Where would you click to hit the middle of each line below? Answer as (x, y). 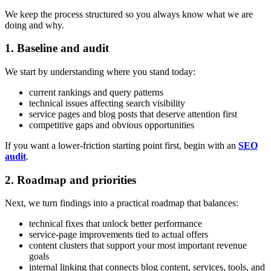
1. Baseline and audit (57, 48)
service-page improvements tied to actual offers (119, 235)
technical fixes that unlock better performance (116, 224)
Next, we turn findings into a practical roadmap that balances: (122, 203)
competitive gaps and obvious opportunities (112, 125)
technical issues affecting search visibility (107, 103)
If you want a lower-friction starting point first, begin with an (122, 145)
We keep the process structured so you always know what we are (129, 14)
